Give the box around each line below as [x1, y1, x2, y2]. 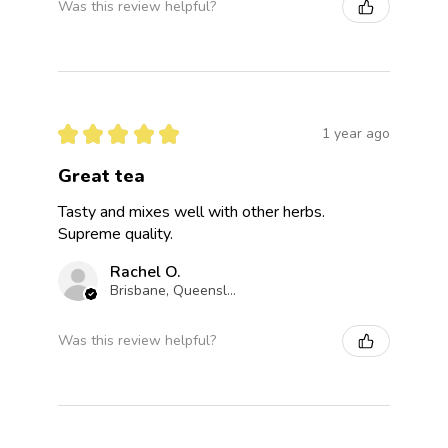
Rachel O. [110, 260, 181, 283]
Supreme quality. [58, 222, 173, 245]
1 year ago [322, 124, 390, 144]
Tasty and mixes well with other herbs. [58, 200, 325, 223]
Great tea [58, 163, 145, 188]
